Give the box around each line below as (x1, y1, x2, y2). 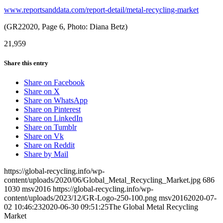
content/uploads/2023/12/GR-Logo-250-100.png (4, 194, 157, 203)
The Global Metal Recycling (109, 203, 198, 212)
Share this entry (4, 59, 48, 67)
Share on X (24, 87, 60, 96)
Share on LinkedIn (24, 114, 83, 123)
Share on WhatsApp (24, 96, 88, 105)
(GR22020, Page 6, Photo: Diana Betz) (4, 22, 127, 31)
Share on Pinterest (24, 105, 81, 114)
